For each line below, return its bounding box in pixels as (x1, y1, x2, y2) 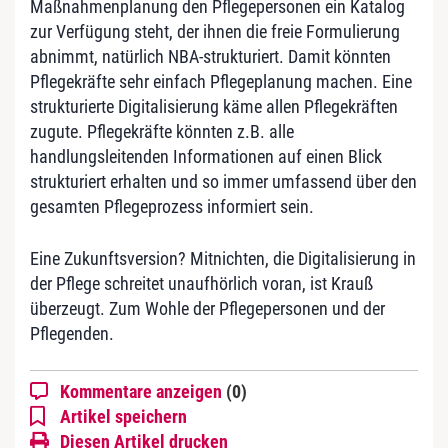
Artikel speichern (60, 405, 187, 427)
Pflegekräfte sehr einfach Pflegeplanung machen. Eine (30, 70, 412, 92)
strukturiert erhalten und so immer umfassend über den (30, 170, 417, 192)
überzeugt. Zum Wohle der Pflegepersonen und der (30, 297, 385, 319)
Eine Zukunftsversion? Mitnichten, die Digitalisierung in (30, 247, 416, 269)
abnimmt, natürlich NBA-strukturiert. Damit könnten (30, 45, 391, 67)
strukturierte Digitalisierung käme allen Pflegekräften (30, 95, 398, 117)
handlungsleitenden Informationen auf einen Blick (30, 145, 382, 167)
